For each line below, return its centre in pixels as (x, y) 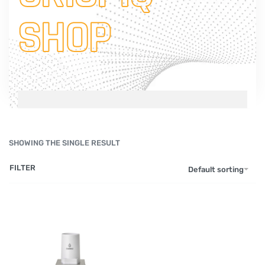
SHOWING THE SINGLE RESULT (64, 143)
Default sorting (216, 169)
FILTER (22, 168)
